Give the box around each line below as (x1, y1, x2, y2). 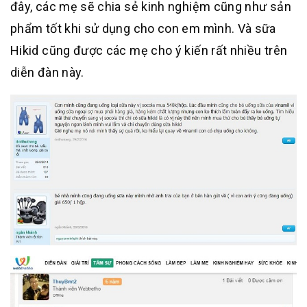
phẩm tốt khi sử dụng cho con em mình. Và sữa (10, 21, 276, 36)
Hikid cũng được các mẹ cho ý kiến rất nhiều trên (10, 42, 288, 58)
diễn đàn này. (10, 64, 84, 79)
